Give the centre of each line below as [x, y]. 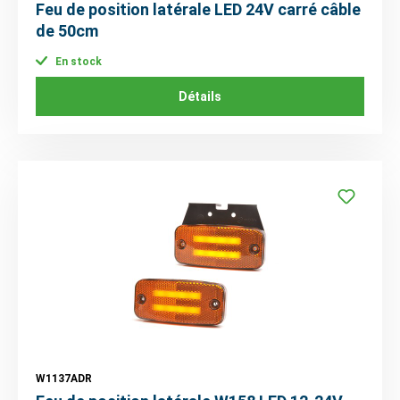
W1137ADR [64, 379]
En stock [77, 62]
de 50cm [67, 30]
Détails [200, 97]
